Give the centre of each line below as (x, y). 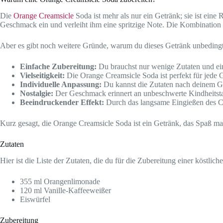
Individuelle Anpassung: (61, 84)
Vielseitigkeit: (42, 75)
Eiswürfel (35, 199)
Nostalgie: (37, 93)
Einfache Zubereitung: (58, 66)
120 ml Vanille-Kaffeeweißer (65, 190)
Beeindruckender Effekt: (62, 102)
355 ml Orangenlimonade (60, 181)
